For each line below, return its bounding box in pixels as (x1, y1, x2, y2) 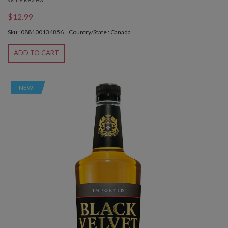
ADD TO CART (14, 49, 59, 58)
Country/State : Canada (69, 28, 131, 36)
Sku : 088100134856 (8, 28, 64, 36)
